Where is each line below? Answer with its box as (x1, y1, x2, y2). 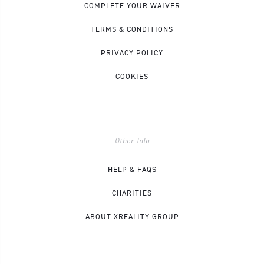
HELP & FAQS (107, 164, 157, 174)
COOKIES (115, 71, 148, 81)
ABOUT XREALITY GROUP (85, 211, 179, 222)
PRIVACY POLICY (101, 47, 163, 58)
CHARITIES (112, 187, 152, 198)
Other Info (114, 136, 150, 146)
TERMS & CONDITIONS (91, 24, 173, 34)
